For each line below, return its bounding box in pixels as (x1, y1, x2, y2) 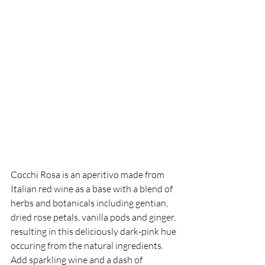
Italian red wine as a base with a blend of (11, 183, 174, 195)
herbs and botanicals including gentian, (11, 197, 170, 209)
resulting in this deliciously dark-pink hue (11, 225, 178, 238)
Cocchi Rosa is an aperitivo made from (11, 169, 166, 181)
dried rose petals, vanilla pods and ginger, (11, 211, 177, 224)
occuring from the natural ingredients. (11, 240, 165, 252)
